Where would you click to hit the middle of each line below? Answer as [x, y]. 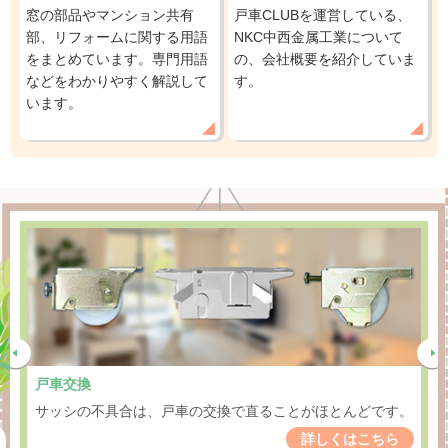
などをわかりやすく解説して [117, 81]
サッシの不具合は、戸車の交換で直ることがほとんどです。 [223, 410]
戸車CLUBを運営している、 [323, 15]
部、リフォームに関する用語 [117, 37]
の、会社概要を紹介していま [325, 59]
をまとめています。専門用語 [117, 59]
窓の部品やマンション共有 [110, 15]
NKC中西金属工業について [319, 37]
